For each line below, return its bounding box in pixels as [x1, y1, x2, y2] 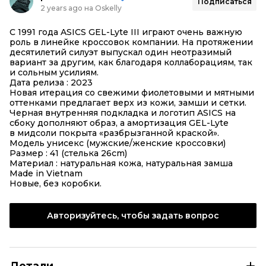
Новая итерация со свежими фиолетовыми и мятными [9, 87, 254, 98]
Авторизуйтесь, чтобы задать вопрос [47, 210, 219, 221]
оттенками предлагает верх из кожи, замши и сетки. [9, 97, 246, 108]
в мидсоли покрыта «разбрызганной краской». [9, 128, 219, 138]
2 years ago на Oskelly [40, 3, 122, 12]
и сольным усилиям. [9, 67, 99, 78]
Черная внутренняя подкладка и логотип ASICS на [9, 107, 236, 118]
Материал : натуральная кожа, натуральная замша [9, 158, 233, 169]
